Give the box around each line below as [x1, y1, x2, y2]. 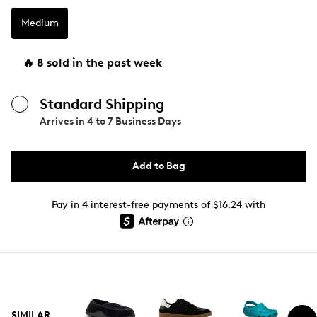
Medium [21, 17, 59, 29]
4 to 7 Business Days [87, 115, 181, 127]
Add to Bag [132, 160, 185, 172]
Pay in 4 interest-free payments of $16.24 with [52, 199, 265, 211]
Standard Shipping [40, 96, 164, 113]
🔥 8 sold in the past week [23, 56, 162, 69]
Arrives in [40, 115, 87, 127]
